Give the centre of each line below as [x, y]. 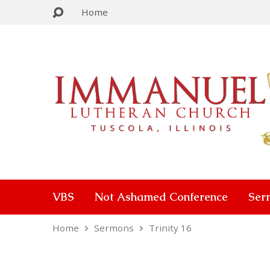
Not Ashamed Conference [161, 197]
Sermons [114, 228]
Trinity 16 [170, 228]
